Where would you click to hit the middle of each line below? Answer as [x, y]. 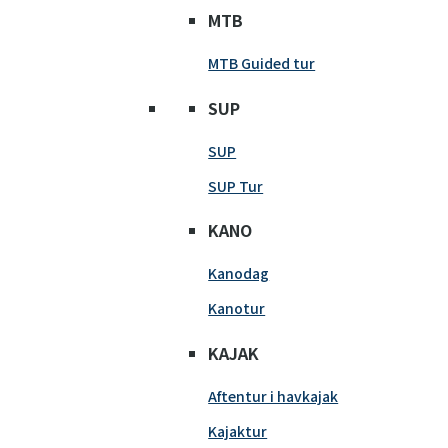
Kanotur [237, 308]
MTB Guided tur [262, 63]
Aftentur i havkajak [273, 395]
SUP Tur [236, 185]
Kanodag [239, 273]
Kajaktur [238, 430]
